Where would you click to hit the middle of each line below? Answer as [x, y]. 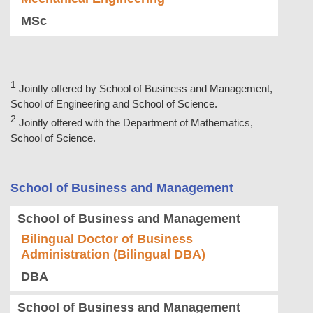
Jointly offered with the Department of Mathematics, [136, 123]
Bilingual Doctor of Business [107, 239]
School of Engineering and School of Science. [114, 104]
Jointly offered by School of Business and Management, [146, 89]
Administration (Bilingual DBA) [113, 255]
